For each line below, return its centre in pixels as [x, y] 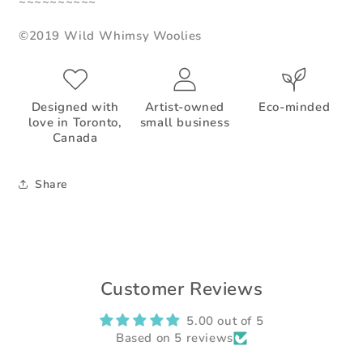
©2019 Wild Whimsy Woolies [110, 36]
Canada [75, 138]
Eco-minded [295, 107]
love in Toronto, [75, 123]
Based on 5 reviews [175, 338]
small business [185, 123]
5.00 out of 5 [225, 321]
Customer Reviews [181, 289]
